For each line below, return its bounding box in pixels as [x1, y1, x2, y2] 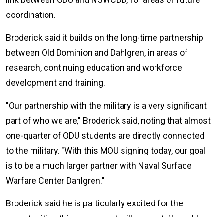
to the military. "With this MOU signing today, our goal [6, 145, 205, 156]
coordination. [6, 10, 56, 20]
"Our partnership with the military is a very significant [6, 100, 207, 111]
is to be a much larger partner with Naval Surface [6, 160, 192, 171]
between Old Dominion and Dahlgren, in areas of [6, 47, 188, 58]
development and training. [6, 77, 105, 88]
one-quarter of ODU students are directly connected [6, 130, 204, 141]
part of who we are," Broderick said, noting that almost [6, 115, 211, 126]
